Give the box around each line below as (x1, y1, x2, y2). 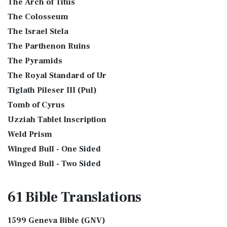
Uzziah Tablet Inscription (8, 115, 106, 125)
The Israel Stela (8, 26, 68, 36)
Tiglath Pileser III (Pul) (8, 85, 97, 95)
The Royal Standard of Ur (8, 70, 106, 81)
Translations (61, 188, 141, 206)
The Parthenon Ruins (8, 41, 90, 51)
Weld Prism (8, 129, 52, 139)
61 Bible (8, 188, 61, 206)
